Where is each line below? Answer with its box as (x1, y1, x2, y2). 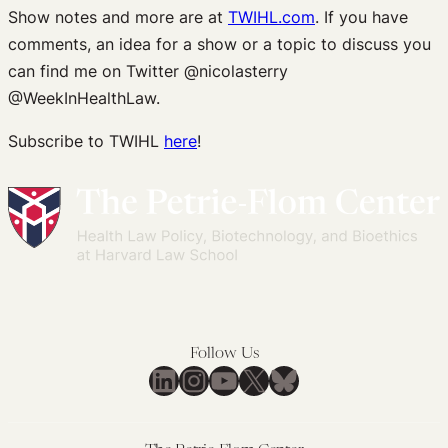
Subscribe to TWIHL (8, 131, 164, 152)
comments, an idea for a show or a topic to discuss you (8, 34, 431, 55)
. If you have (315, 7, 408, 28)
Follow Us (189, 346, 259, 363)
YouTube (208, 364, 305, 394)
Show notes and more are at (8, 7, 228, 28)
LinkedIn (148, 364, 243, 394)
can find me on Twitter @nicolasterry (8, 61, 288, 82)
